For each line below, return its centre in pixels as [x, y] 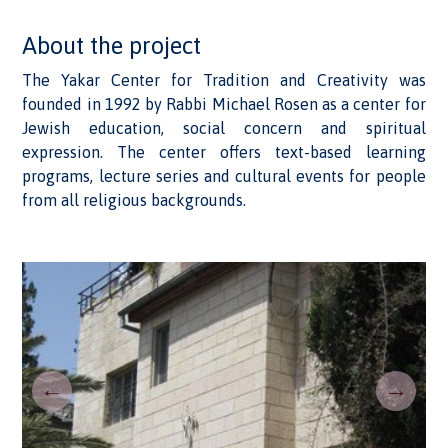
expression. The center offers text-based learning [224, 152]
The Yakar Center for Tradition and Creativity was [224, 80]
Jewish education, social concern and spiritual [224, 128]
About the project [112, 45]
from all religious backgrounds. [134, 200]
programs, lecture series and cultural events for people [224, 176]
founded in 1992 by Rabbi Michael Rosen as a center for [224, 104]
